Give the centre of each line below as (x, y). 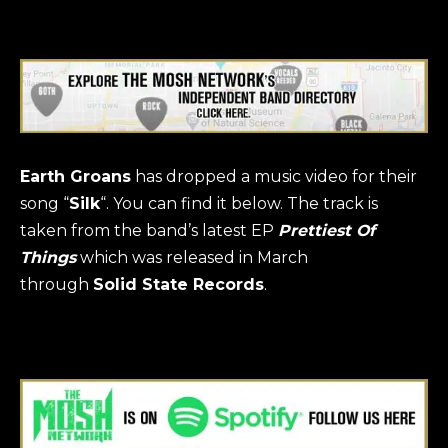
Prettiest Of (326, 230)
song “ (44, 203)
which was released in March (194, 257)
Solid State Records (178, 284)
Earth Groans (75, 176)
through (56, 284)
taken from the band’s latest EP (149, 230)
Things (48, 257)
